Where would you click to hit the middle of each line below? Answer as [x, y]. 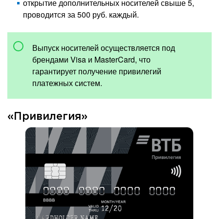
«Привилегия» [47, 117]
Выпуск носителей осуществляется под [104, 47]
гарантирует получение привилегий [97, 71]
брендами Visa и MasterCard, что [91, 59]
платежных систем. [67, 83]
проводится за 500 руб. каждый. [81, 14]
